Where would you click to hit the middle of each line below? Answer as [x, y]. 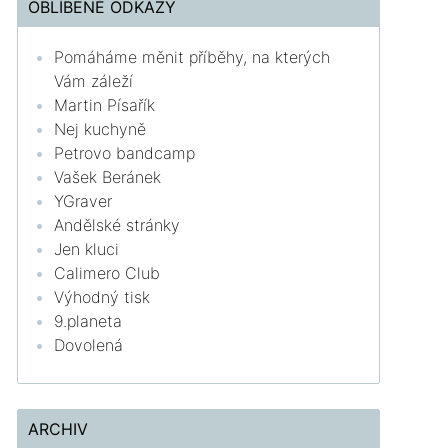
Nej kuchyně [100, 128]
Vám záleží [94, 80]
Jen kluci [87, 248]
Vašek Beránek [108, 176]
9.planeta [88, 320]
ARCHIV [58, 428]
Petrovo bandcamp [125, 152]
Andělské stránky [117, 224]
